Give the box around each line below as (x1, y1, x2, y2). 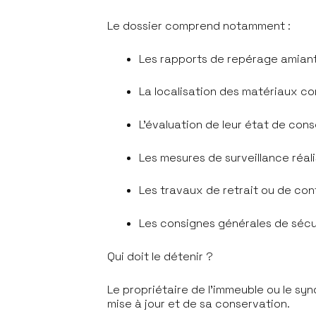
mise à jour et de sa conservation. (107, 296, 293, 311)
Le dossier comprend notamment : (107, 18, 293, 33)
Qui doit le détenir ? (107, 248, 216, 264)
